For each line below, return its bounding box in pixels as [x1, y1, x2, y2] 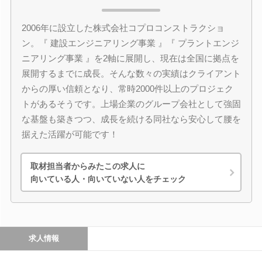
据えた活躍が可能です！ [21, 129, 118, 139]
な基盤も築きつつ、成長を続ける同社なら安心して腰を [21, 114, 241, 124]
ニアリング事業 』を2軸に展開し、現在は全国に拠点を [21, 53, 239, 63]
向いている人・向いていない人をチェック [30, 174, 186, 184]
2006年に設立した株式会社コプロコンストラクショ [21, 23, 225, 33]
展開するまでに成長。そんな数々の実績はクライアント [21, 68, 241, 78]
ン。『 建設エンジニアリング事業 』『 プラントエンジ [21, 38, 239, 48]
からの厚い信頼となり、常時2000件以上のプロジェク [21, 84, 233, 94]
